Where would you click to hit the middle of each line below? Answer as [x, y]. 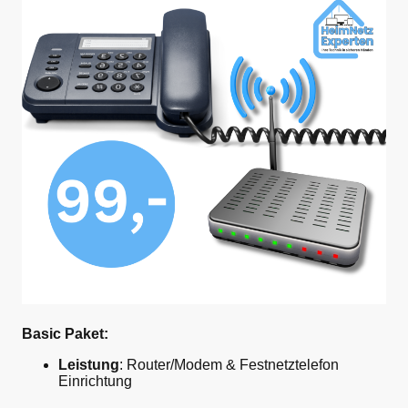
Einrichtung [95, 381]
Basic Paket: [65, 333]
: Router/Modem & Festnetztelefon [229, 364]
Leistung [89, 364]
